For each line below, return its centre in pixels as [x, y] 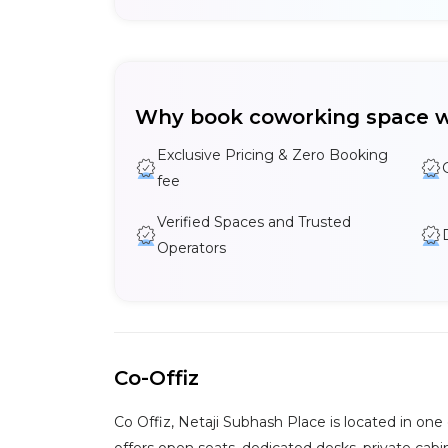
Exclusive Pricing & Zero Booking [272, 155]
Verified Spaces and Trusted [254, 222]
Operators [191, 248]
